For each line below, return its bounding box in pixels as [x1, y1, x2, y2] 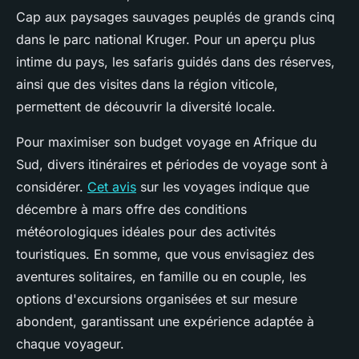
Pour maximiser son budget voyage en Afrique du [16, 134, 317, 150]
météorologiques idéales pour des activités [16, 224, 276, 240]
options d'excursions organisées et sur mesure [16, 291, 297, 307]
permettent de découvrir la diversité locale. [16, 99, 276, 115]
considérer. [16, 179, 87, 195]
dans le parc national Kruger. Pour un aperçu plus [16, 31, 315, 47]
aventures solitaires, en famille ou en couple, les [16, 268, 306, 284]
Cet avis [87, 179, 136, 195]
